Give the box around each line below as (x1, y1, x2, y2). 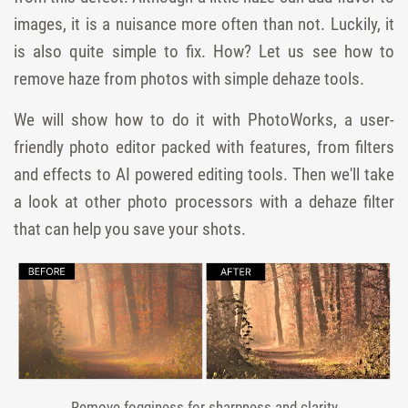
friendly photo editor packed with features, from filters (14, 137, 394, 158)
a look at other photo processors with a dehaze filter (14, 191, 394, 212)
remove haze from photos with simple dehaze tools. (14, 68, 364, 89)
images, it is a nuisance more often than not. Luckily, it (14, 14, 394, 35)
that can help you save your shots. (14, 219, 246, 240)
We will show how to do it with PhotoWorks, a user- (14, 109, 394, 130)
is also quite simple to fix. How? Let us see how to (14, 41, 394, 62)
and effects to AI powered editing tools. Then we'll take (14, 164, 394, 185)
